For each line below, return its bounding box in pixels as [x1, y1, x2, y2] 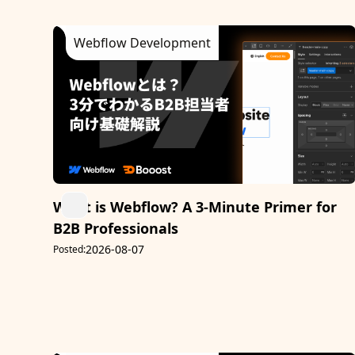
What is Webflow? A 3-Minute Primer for [53, 197, 338, 217]
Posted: [53, 242, 86, 257]
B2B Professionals [53, 219, 179, 239]
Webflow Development [74, 34, 212, 52]
